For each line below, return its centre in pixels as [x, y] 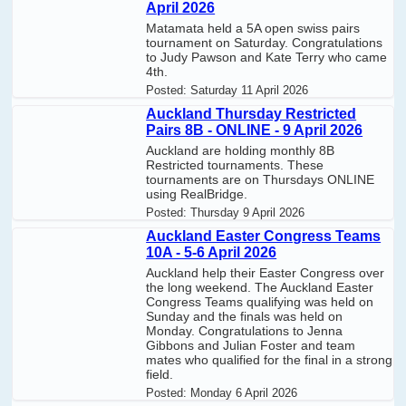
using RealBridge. [197, 193]
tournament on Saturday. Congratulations [265, 42]
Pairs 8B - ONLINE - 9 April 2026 [255, 130]
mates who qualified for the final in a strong [270, 360]
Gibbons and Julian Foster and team [251, 346]
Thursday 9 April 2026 [248, 212]
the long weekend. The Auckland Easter [260, 288]
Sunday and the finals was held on [245, 317]
